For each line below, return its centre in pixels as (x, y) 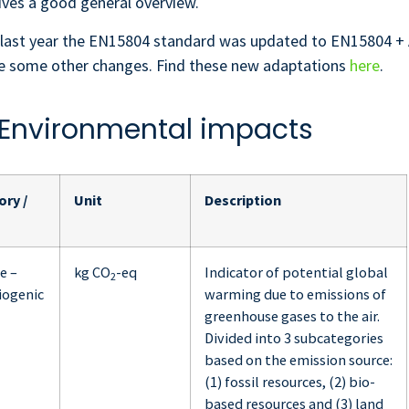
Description (243, 200)
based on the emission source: (299, 360)
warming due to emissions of (295, 294)
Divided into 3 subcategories (294, 338)
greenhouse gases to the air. (292, 316)
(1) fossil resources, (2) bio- (290, 382)
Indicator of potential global (296, 273)
